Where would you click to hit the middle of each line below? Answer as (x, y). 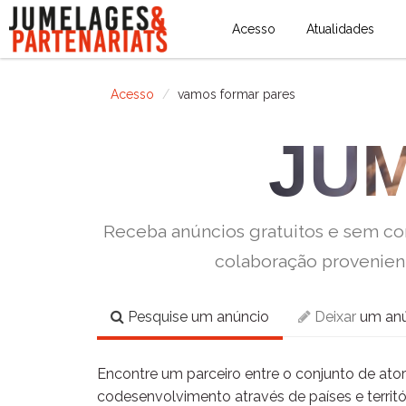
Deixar (333, 317)
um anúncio (228, 317)
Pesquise (156, 317)
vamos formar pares (237, 94)
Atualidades (340, 29)
